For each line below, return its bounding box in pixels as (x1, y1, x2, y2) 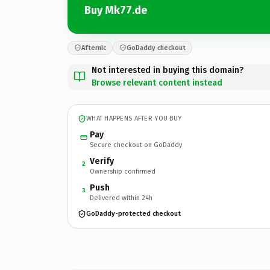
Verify (90, 155, 114, 166)
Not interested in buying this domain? (92, 64, 243, 75)
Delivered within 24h (90, 193, 152, 202)
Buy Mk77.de (84, 4, 147, 17)
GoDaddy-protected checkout (86, 210, 181, 218)
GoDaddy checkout (127, 43, 186, 52)
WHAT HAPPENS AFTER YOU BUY (86, 115, 182, 122)
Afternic (81, 43, 106, 52)
